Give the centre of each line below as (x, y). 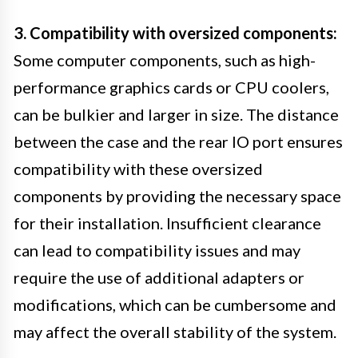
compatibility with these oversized (138, 168)
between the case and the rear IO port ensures (178, 141)
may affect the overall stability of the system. (175, 331)
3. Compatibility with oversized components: (175, 32)
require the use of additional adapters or (159, 277)
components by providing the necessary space (177, 195)
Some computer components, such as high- (165, 60)
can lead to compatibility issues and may (157, 250)
